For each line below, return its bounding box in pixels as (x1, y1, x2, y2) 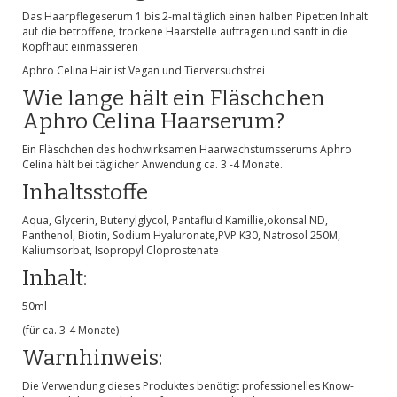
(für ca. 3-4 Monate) (22, 323, 119, 338)
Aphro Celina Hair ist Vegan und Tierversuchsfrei (22, 63, 265, 78)
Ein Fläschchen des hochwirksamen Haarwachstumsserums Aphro (22, 142, 352, 157)
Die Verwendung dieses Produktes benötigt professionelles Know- (22, 378, 354, 393)
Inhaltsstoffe (22, 180, 148, 205)
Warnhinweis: (22, 346, 162, 370)
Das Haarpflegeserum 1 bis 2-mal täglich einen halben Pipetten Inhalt (22, 9, 368, 24)
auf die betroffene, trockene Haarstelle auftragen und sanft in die (22, 24, 348, 39)
